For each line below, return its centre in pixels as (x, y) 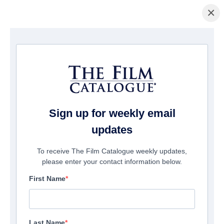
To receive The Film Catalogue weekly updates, (112, 151)
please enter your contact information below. (112, 162)
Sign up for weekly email (112, 113)
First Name (47, 179)
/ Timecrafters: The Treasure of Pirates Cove (108, 44)
